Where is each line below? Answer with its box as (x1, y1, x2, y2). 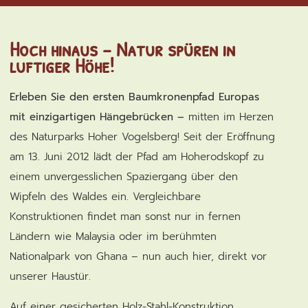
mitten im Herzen (188, 109, 274, 124)
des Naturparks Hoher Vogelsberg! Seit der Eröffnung (10, 129, 276, 144)
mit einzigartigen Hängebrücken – (10, 109, 189, 124)
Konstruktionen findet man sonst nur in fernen (10, 208, 241, 224)
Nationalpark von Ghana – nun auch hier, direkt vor (10, 248, 267, 264)
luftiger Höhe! (10, 51, 115, 79)
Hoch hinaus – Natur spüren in (10, 34, 236, 63)
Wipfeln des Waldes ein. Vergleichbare (10, 188, 201, 204)
